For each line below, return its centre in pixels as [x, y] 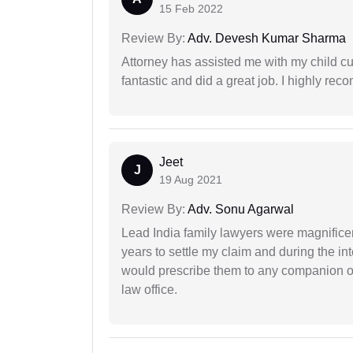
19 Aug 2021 [191, 179]
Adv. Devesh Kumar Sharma [266, 38]
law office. [149, 289]
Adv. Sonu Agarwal [240, 209]
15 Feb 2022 [191, 8]
